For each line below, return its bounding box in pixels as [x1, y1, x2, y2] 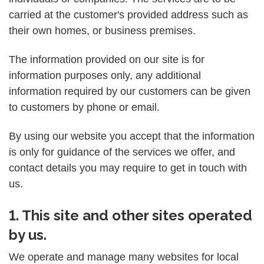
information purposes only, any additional [9, 69, 201, 81]
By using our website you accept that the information [9, 130, 255, 143]
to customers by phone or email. [9, 101, 160, 113]
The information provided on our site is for [9, 53, 204, 65]
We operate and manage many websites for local [9, 250, 239, 263]
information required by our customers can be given [9, 85, 250, 97]
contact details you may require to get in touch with [9, 162, 247, 174]
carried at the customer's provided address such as [9, 8, 248, 21]
